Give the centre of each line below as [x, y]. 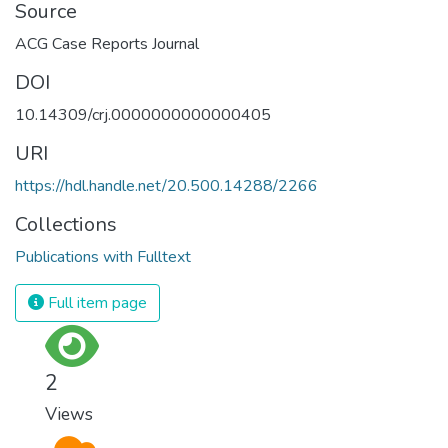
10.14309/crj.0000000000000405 [143, 114]
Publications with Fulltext [103, 256]
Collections [66, 224]
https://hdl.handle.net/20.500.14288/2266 [166, 185]
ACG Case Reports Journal [107, 43]
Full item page [95, 302]
